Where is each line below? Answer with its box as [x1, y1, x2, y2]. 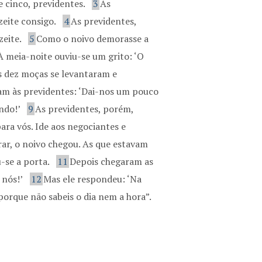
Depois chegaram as [70, 155, 154, 168]
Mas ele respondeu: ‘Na [43, 173, 142, 185]
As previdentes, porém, [35, 102, 134, 115]
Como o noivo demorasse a [36, 32, 149, 45]
